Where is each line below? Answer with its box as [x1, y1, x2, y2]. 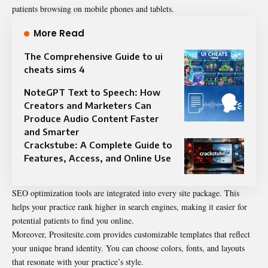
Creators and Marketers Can [24, 99, 151, 111]
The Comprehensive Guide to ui [24, 50, 163, 62]
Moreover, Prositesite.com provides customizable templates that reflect [12, 228, 250, 240]
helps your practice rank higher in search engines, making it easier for [12, 200, 247, 212]
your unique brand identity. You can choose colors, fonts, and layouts [12, 242, 245, 254]
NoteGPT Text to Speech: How [24, 86, 160, 98]
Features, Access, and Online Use [24, 152, 171, 163]
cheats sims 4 [24, 63, 85, 75]
